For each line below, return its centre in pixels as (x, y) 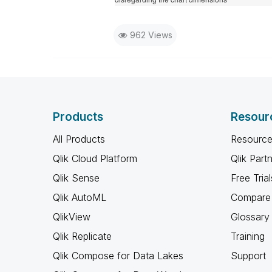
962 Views (151, 35)
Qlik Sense (76, 178)
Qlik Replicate (82, 236)
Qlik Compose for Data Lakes (118, 256)
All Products (79, 139)
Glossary (250, 217)
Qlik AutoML (80, 197)
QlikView (72, 217)
